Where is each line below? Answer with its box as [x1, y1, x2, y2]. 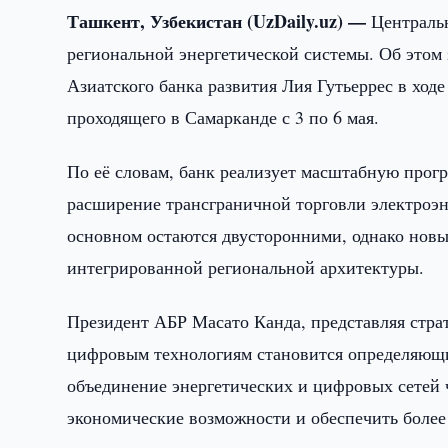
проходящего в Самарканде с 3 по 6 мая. [67, 105, 380, 129]
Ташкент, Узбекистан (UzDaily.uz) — [67, 8, 372, 34]
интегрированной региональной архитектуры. [67, 255, 425, 279]
